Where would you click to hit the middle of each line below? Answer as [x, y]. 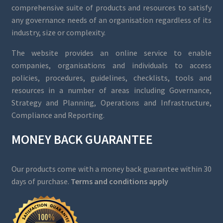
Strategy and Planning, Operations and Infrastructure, [111, 103]
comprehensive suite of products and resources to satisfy [111, 8]
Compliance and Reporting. [58, 115]
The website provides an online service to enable [111, 53]
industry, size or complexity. [58, 33]
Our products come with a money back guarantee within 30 [111, 168]
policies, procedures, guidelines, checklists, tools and [111, 78]
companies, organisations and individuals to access [111, 65]
